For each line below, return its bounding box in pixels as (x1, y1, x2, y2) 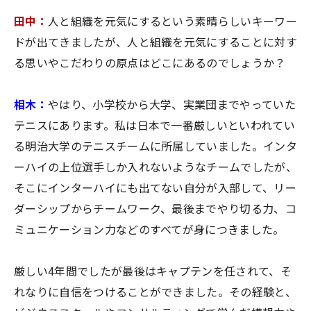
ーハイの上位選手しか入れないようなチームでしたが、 (14, 161, 298, 175)
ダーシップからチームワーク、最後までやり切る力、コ (14, 203, 297, 217)
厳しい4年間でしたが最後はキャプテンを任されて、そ (14, 265, 292, 279)
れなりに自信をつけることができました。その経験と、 (14, 286, 296, 300)
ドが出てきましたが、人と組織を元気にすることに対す (14, 36, 298, 50)
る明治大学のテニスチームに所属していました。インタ (14, 140, 298, 154)
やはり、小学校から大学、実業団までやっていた (47, 99, 296, 112)
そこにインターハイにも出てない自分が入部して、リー (14, 182, 297, 196)
